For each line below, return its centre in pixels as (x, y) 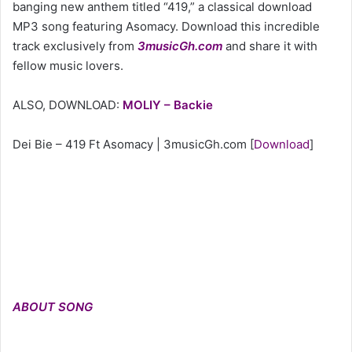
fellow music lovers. (68, 65)
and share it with (270, 46)
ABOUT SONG (53, 306)
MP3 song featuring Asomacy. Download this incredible (166, 26)
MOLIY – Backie (168, 104)
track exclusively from (75, 46)
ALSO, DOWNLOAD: (68, 104)
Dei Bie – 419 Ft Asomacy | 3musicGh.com (130, 144)
